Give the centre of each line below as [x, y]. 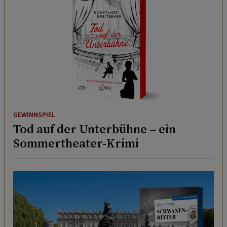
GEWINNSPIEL [34, 115]
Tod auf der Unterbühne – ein [94, 129]
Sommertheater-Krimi [76, 143]
